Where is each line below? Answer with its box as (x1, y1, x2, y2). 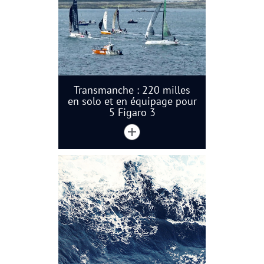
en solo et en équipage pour (67, 94, 197, 108)
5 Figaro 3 (108, 105, 156, 119)
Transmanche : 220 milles (74, 82, 190, 97)
